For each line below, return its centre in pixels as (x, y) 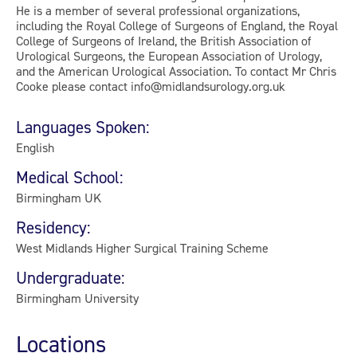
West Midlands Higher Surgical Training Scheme (142, 248)
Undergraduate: (71, 278)
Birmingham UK (59, 198)
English (35, 147)
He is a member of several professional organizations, (158, 10)
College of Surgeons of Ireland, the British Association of (164, 41)
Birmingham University (77, 298)
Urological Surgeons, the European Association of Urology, (169, 56)
